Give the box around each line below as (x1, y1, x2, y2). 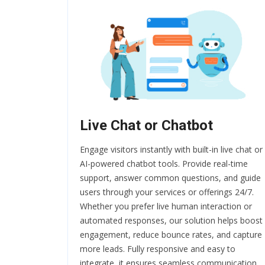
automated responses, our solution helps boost (80, 215, 263, 227)
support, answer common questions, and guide (80, 172, 261, 184)
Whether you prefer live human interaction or (80, 201, 252, 212)
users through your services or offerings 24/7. (80, 186, 254, 198)
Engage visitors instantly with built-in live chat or (80, 144, 263, 156)
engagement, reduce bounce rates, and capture (80, 229, 262, 241)
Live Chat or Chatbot (80, 117, 213, 134)
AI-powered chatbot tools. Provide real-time (80, 158, 248, 170)
